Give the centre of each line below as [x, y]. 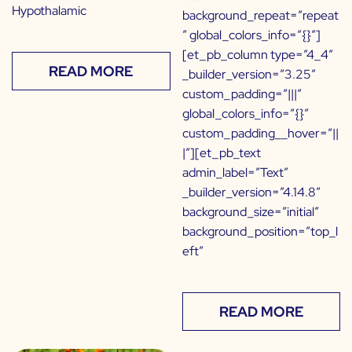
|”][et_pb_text [221, 153]
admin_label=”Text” [235, 173]
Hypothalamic [49, 11]
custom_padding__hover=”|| [260, 134]
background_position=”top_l [260, 232]
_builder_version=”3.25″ [249, 75]
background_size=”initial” [250, 212]
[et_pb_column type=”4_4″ [257, 55]
